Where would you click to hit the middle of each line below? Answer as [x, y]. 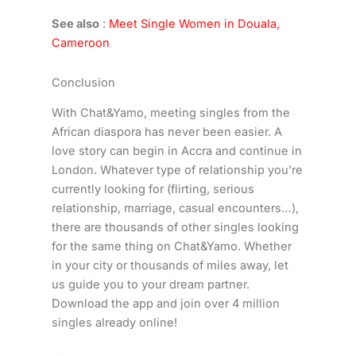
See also [75, 24]
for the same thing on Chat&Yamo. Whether [171, 246]
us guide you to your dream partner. [150, 284]
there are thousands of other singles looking [175, 227]
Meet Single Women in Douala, [194, 24]
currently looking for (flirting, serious [153, 189]
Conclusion [83, 82]
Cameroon [80, 43]
